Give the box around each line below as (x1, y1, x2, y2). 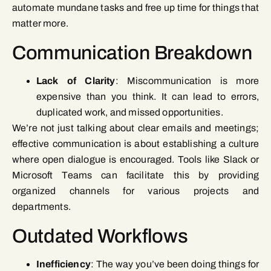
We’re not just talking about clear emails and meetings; (12, 123, 259, 134)
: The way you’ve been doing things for (90, 259, 259, 270)
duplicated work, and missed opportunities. (36, 107, 223, 118)
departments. (12, 201, 71, 212)
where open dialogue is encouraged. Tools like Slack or (12, 154, 259, 165)
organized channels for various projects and (12, 186, 259, 197)
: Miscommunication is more (115, 76, 259, 87)
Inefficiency (36, 259, 91, 270)
